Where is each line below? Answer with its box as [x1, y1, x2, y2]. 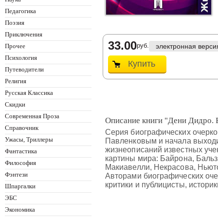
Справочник [5, 124, 38, 131]
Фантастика [5, 147, 37, 155]
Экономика [5, 206, 35, 213]
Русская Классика [5, 89, 53, 96]
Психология [5, 54, 37, 61]
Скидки [5, 101, 25, 108]
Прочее [5, 42, 25, 50]
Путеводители [5, 66, 44, 73]
